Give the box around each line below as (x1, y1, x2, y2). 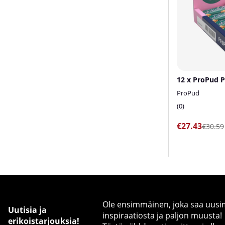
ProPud (177, 88, 199, 97)
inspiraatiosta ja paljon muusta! (102, 209, 222, 221)
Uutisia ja (8, 204, 47, 215)
